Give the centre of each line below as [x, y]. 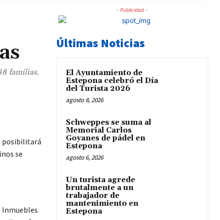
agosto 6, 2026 [84, 158]
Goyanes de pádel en [106, 138]
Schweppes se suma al [109, 123]
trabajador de [93, 196]
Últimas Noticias [100, 43]
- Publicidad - [132, 10]
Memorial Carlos [99, 131]
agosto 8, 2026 [84, 100]
